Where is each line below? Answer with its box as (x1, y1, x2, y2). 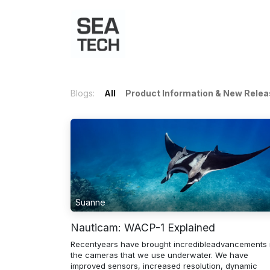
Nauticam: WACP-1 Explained (71, 221, 215, 234)
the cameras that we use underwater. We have (71, 250, 248, 260)
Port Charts (209, 28, 253, 39)
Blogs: (71, 88, 95, 98)
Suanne (75, 196, 105, 207)
